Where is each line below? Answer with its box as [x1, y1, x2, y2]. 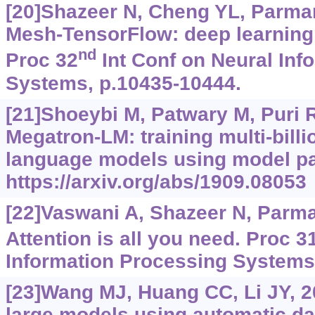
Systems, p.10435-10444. [5, 72, 241, 94]
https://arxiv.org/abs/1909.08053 [5, 170, 307, 193]
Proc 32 [5, 49, 78, 72]
